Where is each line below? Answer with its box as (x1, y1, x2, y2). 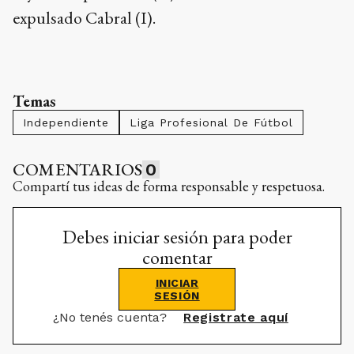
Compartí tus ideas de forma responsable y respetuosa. (13, 177, 325, 195)
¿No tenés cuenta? (53, 310, 171, 325)
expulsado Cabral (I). (13, 6, 156, 29)
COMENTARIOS (13, 158, 143, 181)
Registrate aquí (183, 310, 288, 325)
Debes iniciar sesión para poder (62, 224, 292, 249)
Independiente (23, 116, 109, 129)
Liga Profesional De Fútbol (130, 116, 293, 129)
